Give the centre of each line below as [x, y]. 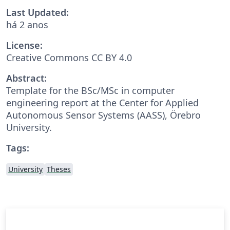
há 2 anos [27, 24]
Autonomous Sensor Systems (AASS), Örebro [103, 115]
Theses [59, 169]
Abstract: [26, 78]
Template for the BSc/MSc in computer [90, 90]
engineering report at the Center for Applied [102, 102]
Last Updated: [37, 12]
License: [24, 45]
